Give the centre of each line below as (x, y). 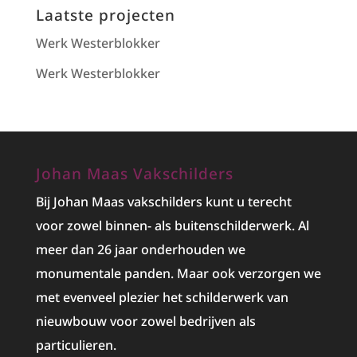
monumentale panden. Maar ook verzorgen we (178, 273)
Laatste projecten (105, 15)
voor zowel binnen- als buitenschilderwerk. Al (172, 225)
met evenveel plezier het (110, 297)
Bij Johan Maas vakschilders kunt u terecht (163, 201)
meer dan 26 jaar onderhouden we (140, 249)
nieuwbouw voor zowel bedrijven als (145, 321)
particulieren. (76, 345)
